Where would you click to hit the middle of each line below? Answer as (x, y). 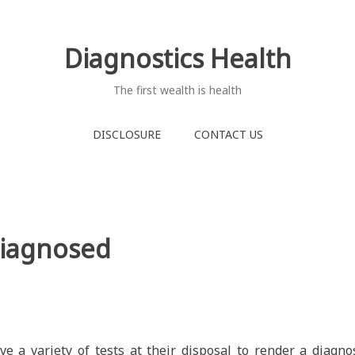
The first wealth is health (177, 90)
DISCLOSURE (126, 134)
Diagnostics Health (177, 58)
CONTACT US (228, 134)
